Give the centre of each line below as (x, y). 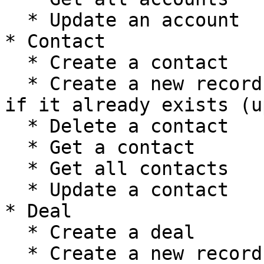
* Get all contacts (16, 169)
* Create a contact (16, 62)
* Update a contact (16, 190)
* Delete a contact (16, 126)
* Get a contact (16, 147)
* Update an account (16, 20)
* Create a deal (16, 232)
